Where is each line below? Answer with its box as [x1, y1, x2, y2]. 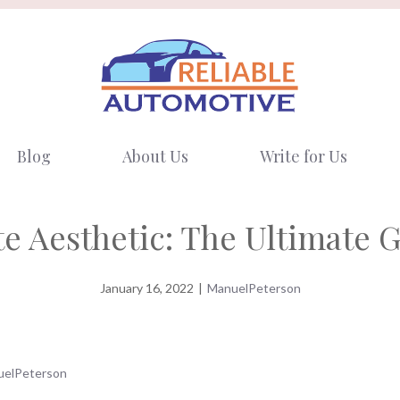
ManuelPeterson [206, 280, 301, 296]
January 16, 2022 [99, 280, 194, 296]
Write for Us [259, 146, 347, 167]
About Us [121, 146, 188, 167]
